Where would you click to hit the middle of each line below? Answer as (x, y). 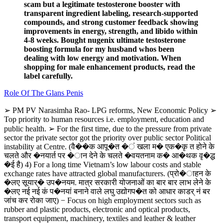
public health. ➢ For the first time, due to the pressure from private (108, 128)
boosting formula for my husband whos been (99, 49)
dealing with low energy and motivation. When (103, 58)
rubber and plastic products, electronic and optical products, (97, 209)
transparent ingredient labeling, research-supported (111, 13)
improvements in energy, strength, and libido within (111, 31)
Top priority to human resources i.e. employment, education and (104, 119)
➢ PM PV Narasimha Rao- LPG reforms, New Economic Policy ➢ (110, 110)
